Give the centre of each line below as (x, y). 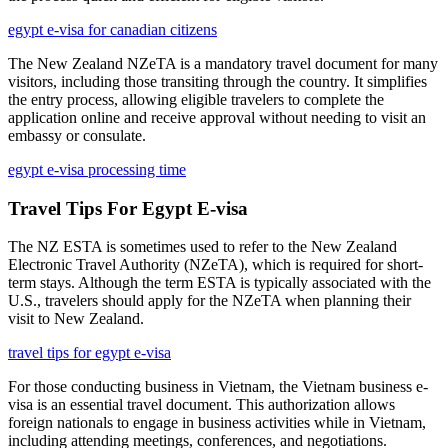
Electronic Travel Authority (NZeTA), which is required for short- (215, 265)
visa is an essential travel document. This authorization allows (201, 405)
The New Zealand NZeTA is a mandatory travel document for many (223, 63)
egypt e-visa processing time (97, 169)
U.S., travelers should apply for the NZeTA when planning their (209, 301)
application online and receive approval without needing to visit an (217, 117)
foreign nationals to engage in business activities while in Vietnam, (217, 423)
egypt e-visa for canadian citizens (112, 29)
